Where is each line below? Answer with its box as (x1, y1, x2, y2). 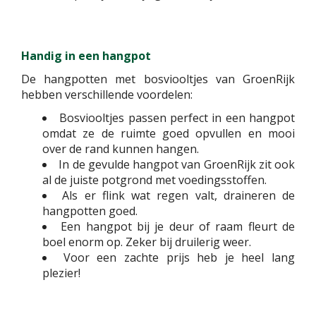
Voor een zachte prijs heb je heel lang (63, 250, 295, 265)
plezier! (42, 265, 80, 281)
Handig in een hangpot (21, 48, 151, 63)
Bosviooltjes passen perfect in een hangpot (59, 110, 296, 126)
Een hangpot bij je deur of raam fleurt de (61, 219, 296, 234)
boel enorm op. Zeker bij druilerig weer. (42, 234, 251, 250)
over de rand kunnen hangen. (42, 141, 199, 157)
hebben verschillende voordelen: (21, 87, 195, 102)
